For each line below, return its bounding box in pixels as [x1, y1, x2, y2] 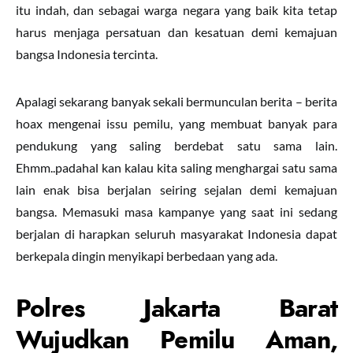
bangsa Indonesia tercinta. [16, 46, 158, 62]
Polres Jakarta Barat [16, 291, 337, 326]
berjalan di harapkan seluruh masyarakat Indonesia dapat [16, 226, 337, 242]
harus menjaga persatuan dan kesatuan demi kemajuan [16, 24, 337, 40]
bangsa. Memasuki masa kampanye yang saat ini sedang [16, 204, 337, 220]
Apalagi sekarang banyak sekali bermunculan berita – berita [16, 94, 337, 110]
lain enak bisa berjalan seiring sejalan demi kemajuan [16, 182, 337, 198]
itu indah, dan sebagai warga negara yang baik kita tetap [16, 2, 337, 18]
